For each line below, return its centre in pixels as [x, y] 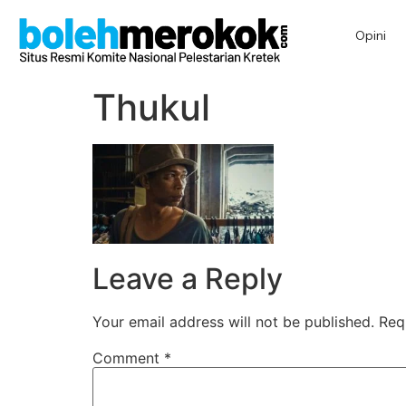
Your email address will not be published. [233, 321]
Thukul [151, 107]
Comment [128, 358]
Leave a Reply [188, 278]
